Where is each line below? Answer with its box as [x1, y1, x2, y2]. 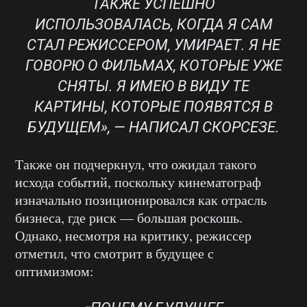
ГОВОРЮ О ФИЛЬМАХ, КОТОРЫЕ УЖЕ [25, 56, 282, 74]
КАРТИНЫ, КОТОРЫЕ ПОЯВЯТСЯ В [34, 97, 273, 115]
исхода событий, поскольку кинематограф [15, 172, 261, 191]
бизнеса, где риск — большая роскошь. [15, 208, 243, 227]
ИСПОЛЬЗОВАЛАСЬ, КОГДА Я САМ [34, 15, 273, 33]
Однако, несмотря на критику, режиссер [15, 225, 251, 245]
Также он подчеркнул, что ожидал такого [15, 154, 256, 173]
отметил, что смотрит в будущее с [15, 243, 214, 262]
